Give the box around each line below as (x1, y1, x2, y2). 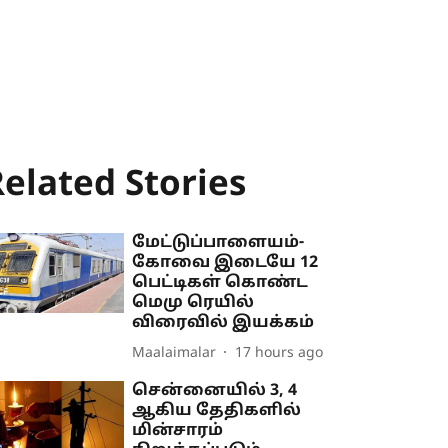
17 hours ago (235, 344, 324, 362)
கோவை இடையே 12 (132, 253, 319, 273)
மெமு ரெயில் (132, 293, 255, 313)
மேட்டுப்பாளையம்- (132, 233, 305, 253)
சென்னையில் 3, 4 (132, 381, 298, 401)
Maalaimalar (132, 344, 217, 362)
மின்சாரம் (132, 421, 224, 441)
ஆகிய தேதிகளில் (132, 401, 302, 421)
